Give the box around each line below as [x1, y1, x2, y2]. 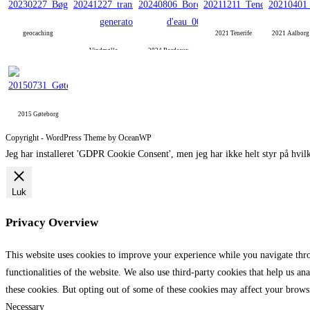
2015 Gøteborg [17, 111, 59, 118]
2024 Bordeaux [147, 47, 189, 55]
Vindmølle [89, 47, 118, 55]
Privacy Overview [6, 216, 98, 230]
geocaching [23, 30, 53, 37]
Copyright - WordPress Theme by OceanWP [6, 133, 152, 143]
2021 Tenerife [215, 30, 252, 37]
